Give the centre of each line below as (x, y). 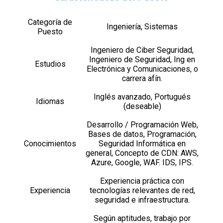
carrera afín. (142, 78)
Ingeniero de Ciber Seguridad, (142, 50)
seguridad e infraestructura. (142, 200)
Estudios (50, 64)
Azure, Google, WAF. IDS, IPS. (142, 162)
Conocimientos (50, 143)
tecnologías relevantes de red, (142, 190)
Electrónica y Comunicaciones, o (142, 69)
